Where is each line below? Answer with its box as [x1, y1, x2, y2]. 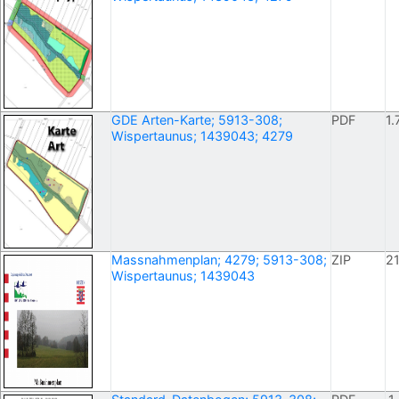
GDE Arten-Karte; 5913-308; [111, 112, 282, 128]
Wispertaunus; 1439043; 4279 [111, 128, 293, 144]
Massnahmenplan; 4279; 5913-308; [111, 252, 327, 268]
